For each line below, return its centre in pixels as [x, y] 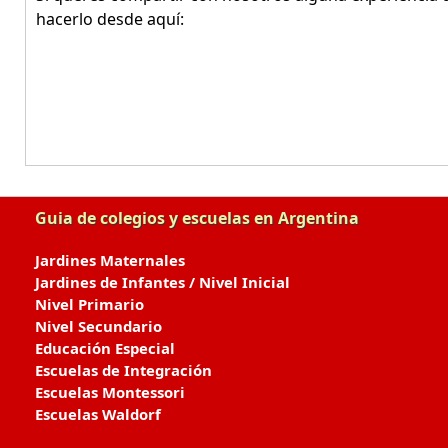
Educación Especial [105, 348]
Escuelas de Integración [123, 370]
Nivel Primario [89, 304]
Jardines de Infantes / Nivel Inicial [162, 282]
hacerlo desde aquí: [110, 19]
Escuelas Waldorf [98, 414]
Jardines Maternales [110, 260]
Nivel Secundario [98, 326]
